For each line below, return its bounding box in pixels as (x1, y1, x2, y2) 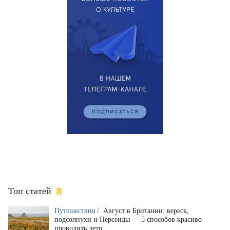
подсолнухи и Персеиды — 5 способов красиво (54, 216, 202, 224)
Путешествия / (54, 207, 101, 215)
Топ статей (8, 186, 51, 196)
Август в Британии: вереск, (103, 207, 189, 215)
